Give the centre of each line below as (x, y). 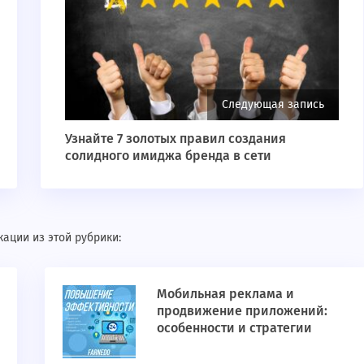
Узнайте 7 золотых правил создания (175, 139)
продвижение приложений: (242, 311)
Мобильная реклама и (225, 294)
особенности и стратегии (234, 328)
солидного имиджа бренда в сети (168, 156)
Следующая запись (273, 105)
